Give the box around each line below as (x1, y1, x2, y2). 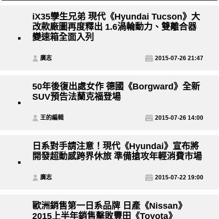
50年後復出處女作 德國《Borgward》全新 (32, 82, 200, 92)
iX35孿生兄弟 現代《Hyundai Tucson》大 (32, 12, 200, 22)
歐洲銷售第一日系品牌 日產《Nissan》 (32, 201, 187, 211)
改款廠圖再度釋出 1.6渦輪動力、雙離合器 (32, 22, 197, 32)
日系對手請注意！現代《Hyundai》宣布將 (32, 141, 199, 152)
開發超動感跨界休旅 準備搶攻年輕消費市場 (32, 152, 202, 162)
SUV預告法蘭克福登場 (32, 92, 121, 102)
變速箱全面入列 (32, 32, 94, 43)
